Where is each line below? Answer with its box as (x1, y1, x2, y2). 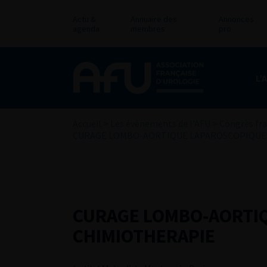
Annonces (218, 14, 254, 24)
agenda (73, 23, 100, 34)
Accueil (73, 117, 101, 129)
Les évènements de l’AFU (110, 117, 210, 129)
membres (130, 23, 165, 34)
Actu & (73, 14, 96, 24)
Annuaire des (130, 14, 177, 24)
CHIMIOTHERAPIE (73, 224, 215, 248)
